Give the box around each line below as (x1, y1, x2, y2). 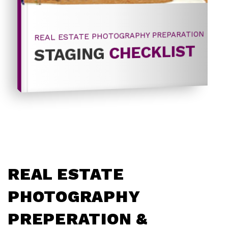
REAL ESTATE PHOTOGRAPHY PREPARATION (34, 28, 204, 42)
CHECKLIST (109, 41, 195, 63)
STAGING (34, 43, 109, 65)
